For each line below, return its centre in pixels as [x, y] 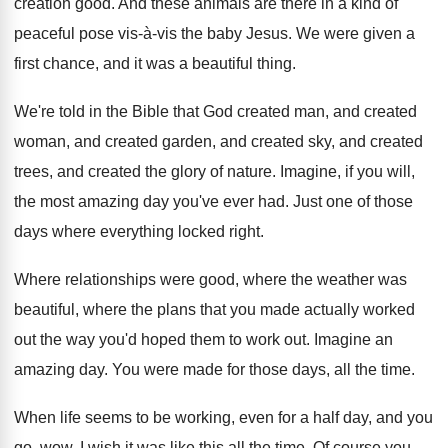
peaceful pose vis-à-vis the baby [128, 33]
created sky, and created [337, 141]
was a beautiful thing [219, 63]
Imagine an [353, 339]
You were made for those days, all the [244, 369]
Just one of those [353, 201]
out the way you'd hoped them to [128, 339]
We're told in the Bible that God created [152, 111]
